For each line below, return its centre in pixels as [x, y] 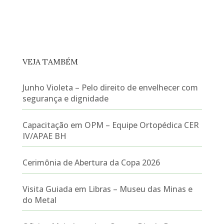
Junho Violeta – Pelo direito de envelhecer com [110, 87]
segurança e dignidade [65, 98]
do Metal [39, 200]
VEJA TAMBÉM [50, 61]
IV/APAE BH [44, 136]
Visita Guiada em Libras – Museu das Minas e [107, 189]
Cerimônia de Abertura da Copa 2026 [91, 162]
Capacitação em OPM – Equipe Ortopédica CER [110, 125]
